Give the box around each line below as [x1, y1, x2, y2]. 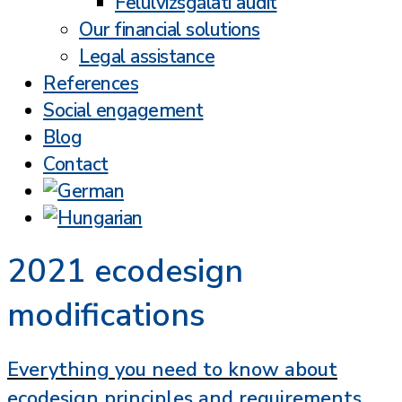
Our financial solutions [79, 17, 260, 42]
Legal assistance [79, 44, 214, 69]
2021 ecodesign [7, 249, 243, 293]
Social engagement [43, 98, 204, 123]
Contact [43, 152, 109, 177]
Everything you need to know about [7, 356, 337, 383]
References [43, 71, 138, 96]
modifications [7, 293, 205, 337]
